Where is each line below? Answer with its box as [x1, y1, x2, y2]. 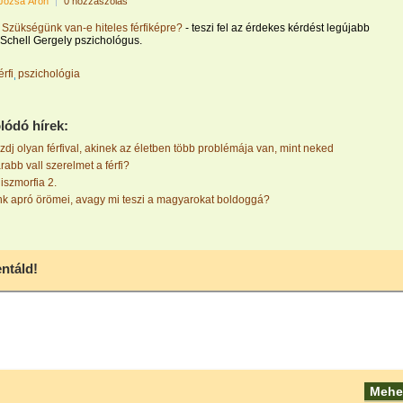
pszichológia [18, 67, 80, 80]
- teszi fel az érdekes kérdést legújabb [183, 22, 370, 34]
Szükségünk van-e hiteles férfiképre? [2, 22, 183, 34]
